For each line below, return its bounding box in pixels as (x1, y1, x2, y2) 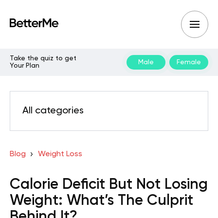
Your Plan (10, 62, 39, 69)
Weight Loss (37, 150, 82, 158)
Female (177, 58, 201, 66)
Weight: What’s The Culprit (10, 194, 193, 208)
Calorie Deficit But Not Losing (10, 178, 208, 192)
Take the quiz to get (10, 55, 76, 62)
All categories (22, 106, 84, 116)
